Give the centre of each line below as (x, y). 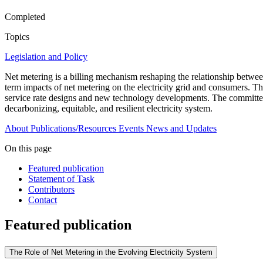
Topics (17, 37)
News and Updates (181, 129)
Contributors (51, 190)
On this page (28, 149)
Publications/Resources (73, 129)
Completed (25, 17)
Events (131, 129)
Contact (43, 200)
